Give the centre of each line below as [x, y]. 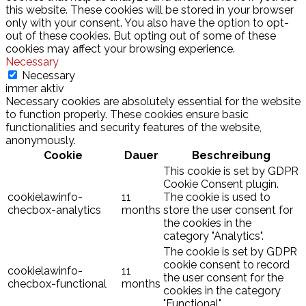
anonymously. [41, 140]
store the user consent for [228, 210]
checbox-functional [57, 283]
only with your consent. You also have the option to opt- [147, 23]
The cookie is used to [217, 197]
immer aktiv [35, 88]
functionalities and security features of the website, [134, 127]
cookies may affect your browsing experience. [120, 48]
